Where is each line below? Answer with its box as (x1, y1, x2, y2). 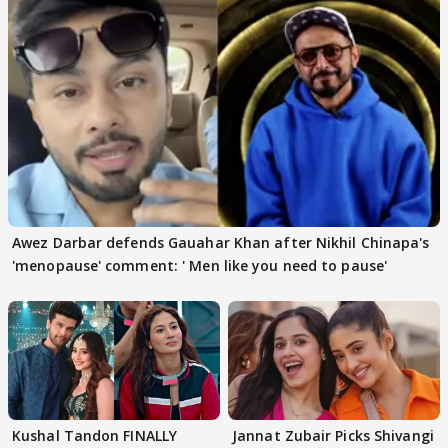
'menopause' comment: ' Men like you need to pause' (12, 256, 387, 275)
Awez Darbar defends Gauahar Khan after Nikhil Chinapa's (12, 233, 430, 252)
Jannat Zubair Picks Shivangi (232, 426, 434, 446)
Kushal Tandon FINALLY (12, 426, 178, 446)
